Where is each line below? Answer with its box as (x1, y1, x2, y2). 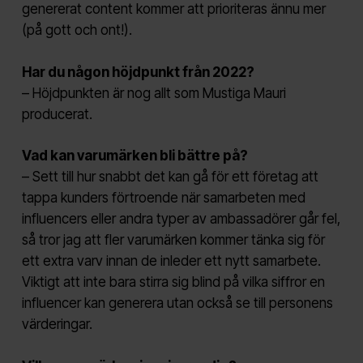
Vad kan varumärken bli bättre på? (21, 147, 248, 164)
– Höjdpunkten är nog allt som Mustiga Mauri (21, 84, 286, 101)
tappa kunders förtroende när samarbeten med (21, 190, 305, 207)
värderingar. (21, 316, 92, 333)
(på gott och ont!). (21, 22, 132, 39)
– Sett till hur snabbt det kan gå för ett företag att (21, 169, 318, 186)
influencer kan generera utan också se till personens (21, 295, 333, 312)
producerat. (21, 105, 92, 122)
